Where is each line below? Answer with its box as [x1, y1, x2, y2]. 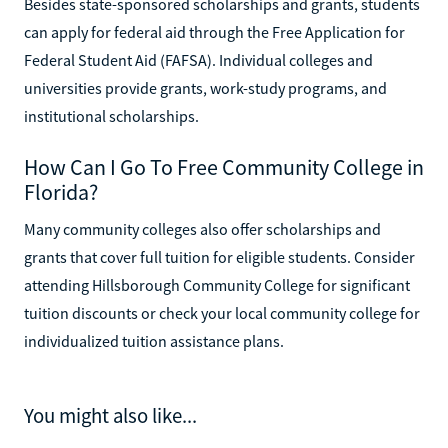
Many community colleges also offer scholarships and [24, 218, 381, 239]
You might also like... [24, 402, 197, 429]
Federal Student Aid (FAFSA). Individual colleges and [24, 49, 373, 70]
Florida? [24, 177, 98, 206]
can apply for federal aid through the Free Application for [24, 21, 405, 42]
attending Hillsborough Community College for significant [24, 274, 410, 295]
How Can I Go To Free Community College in [24, 152, 424, 181]
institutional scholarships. [24, 105, 199, 126]
